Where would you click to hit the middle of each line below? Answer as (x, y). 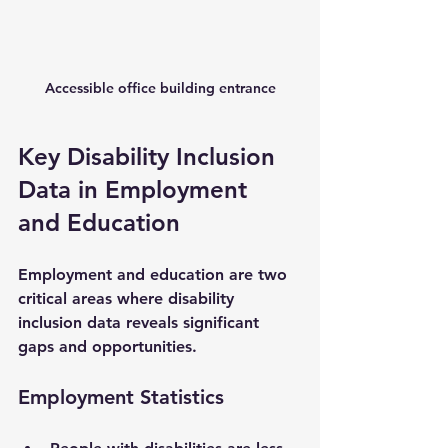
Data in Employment (136, 189)
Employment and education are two (155, 274)
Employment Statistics (121, 396)
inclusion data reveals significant (141, 322)
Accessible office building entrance (160, 87)
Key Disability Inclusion (150, 156)
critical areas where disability (128, 298)
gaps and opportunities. (107, 346)
